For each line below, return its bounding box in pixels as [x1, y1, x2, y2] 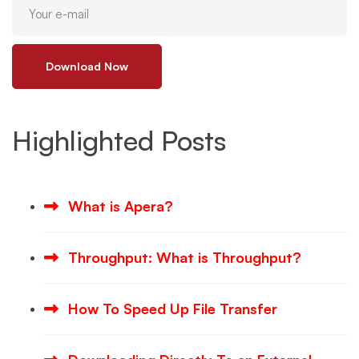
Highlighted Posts [12, 123, 226, 158]
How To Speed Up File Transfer [68, 300, 277, 318]
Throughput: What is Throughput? [68, 248, 301, 267]
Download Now [46, 59, 128, 74]
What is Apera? [68, 197, 173, 216]
